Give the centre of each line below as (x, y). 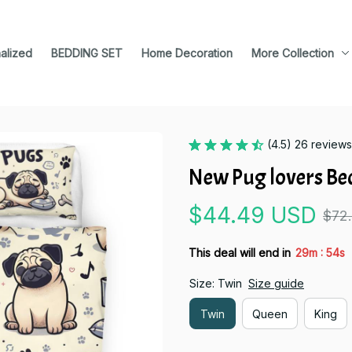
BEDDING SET (87, 53)
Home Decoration (187, 53)
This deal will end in (240, 252)
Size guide (276, 283)
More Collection (293, 53)
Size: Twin (216, 283)
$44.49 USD (253, 215)
